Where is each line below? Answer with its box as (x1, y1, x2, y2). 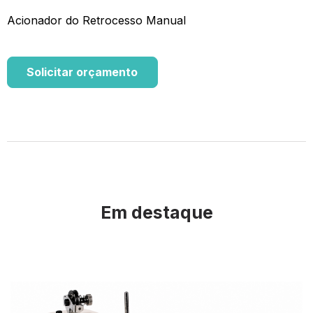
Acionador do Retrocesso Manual (7, 13, 186, 28)
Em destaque (100, 202, 213, 224)
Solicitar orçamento (27, 65, 138, 80)
